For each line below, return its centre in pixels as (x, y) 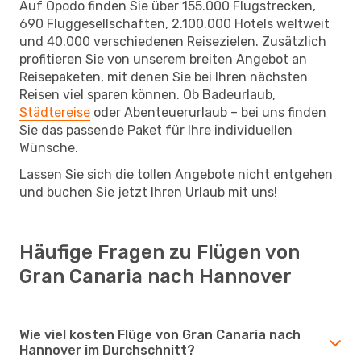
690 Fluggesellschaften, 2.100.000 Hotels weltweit (174, 23)
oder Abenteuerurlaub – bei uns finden (208, 112)
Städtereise (55, 112)
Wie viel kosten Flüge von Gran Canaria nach (160, 334)
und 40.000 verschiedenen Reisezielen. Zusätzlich (173, 41)
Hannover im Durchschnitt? (107, 350)
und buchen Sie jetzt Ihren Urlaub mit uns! (148, 192)
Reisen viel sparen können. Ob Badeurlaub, (147, 94)
